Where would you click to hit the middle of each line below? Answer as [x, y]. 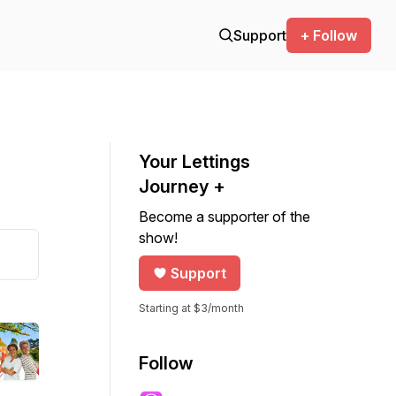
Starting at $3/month [191, 308]
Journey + [182, 187]
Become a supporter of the [225, 217]
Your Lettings [194, 162]
